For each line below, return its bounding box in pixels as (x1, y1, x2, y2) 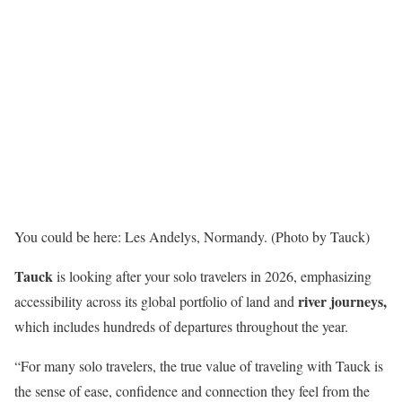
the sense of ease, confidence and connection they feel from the (14, 381, 370, 400)
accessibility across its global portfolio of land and (14, 292, 298, 310)
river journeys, (298, 291, 387, 311)
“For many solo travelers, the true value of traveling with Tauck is (14, 356, 383, 375)
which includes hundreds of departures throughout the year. (14, 317, 348, 336)
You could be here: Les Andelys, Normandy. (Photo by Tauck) (14, 227, 370, 246)
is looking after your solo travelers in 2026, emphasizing (53, 267, 371, 285)
